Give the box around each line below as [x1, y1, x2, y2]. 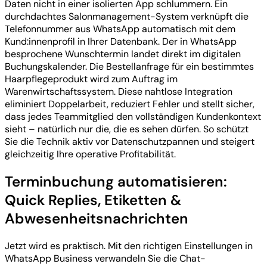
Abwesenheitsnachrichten [5, 209, 188, 228]
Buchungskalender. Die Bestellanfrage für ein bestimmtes [5, 60, 254, 73]
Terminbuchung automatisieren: [5, 172, 227, 191]
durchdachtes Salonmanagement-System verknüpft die [5, 10, 249, 23]
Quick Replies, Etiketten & [5, 190, 181, 209]
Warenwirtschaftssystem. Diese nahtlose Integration [5, 85, 232, 98]
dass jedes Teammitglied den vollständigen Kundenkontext [5, 110, 261, 123]
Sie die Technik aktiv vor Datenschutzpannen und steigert [5, 135, 254, 148]
